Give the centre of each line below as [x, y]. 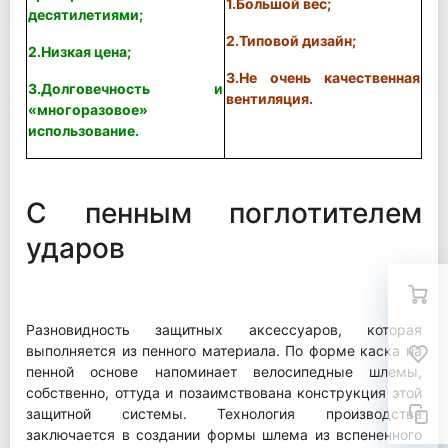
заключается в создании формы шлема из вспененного [224, 434]
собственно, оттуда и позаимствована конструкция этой [224, 392]
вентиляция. [269, 98]
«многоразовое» [88, 109]
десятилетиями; [85, 14]
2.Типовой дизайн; [291, 40]
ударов [75, 247]
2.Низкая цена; [79, 51]
